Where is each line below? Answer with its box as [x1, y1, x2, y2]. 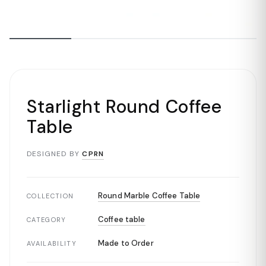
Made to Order [98, 238, 154, 248]
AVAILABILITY [27, 239, 77, 248]
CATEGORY [27, 216, 66, 224]
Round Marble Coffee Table [98, 191, 201, 201]
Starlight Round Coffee [27, 95, 222, 118]
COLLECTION [27, 192, 74, 200]
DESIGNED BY [27, 149, 80, 159]
